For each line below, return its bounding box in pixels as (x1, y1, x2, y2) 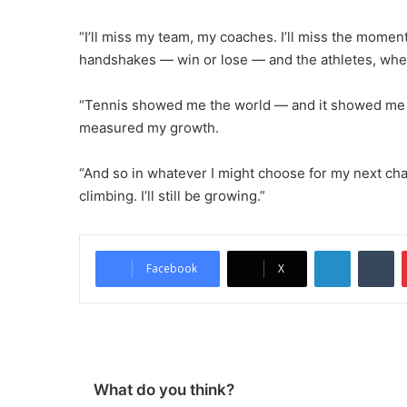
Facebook (146, 261, 197, 276)
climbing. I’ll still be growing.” (79, 187, 265, 204)
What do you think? (94, 381, 234, 399)
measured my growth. (79, 119, 219, 136)
